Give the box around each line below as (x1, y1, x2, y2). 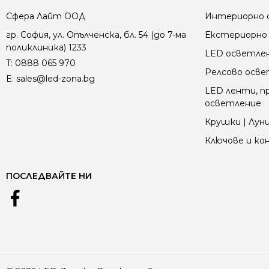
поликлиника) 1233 (6, 42, 86, 53)
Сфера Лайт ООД (6, 11, 85, 22)
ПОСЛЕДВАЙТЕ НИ (6, 171, 92, 181)
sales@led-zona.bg (16, 73, 95, 84)
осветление (205, 98, 261, 109)
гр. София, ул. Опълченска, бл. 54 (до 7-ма (6, 29, 186, 40)
